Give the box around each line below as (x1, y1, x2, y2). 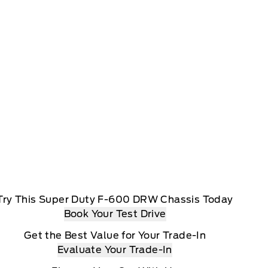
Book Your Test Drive (63, 208, 166, 220)
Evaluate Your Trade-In (57, 244, 172, 255)
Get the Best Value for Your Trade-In (23, 230, 206, 241)
